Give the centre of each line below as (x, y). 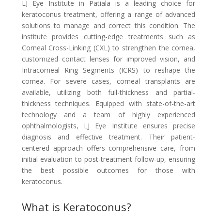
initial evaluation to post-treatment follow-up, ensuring (108, 159)
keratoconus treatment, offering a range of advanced (108, 15)
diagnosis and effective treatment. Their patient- (108, 137)
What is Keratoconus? (76, 207)
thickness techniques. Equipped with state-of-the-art (108, 104)
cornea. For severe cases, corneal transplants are (108, 81)
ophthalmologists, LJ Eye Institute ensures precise (108, 126)
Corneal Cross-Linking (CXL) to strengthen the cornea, (108, 48)
